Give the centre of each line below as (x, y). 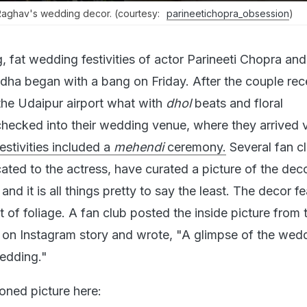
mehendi (139, 147)
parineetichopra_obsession (228, 13)
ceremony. (195, 147)
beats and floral (237, 103)
